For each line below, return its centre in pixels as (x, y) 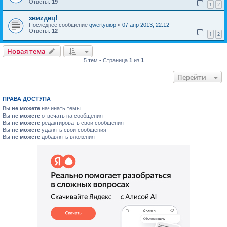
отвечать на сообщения (71, 116)
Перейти (192, 77)
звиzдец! (43, 18)
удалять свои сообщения (73, 130)
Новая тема (26, 51)
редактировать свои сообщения (82, 123)
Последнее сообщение (59, 25)
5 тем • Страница (106, 61)
